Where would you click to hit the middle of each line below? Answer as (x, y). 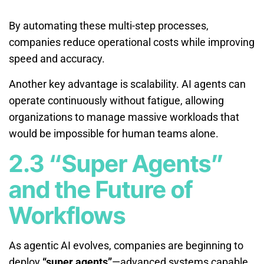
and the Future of (101, 189)
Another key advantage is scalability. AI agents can (127, 84)
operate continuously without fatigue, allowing (116, 100)
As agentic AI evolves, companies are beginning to (126, 245)
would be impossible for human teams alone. (114, 133)
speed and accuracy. (57, 58)
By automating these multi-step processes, (109, 25)
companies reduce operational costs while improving (132, 42)
